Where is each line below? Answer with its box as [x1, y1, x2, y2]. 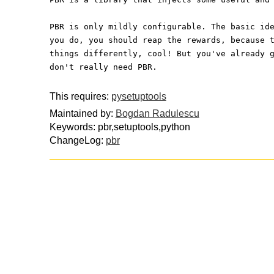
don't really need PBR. [49, 62, 157, 72]
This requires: [49, 91, 111, 102]
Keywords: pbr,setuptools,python [49, 122, 190, 133]
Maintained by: [49, 108, 116, 119]
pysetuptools [111, 91, 166, 102]
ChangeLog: [49, 135, 106, 146]
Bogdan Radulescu [115, 108, 199, 119]
